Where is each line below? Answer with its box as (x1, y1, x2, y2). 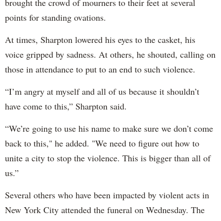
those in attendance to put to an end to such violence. (5, 63, 195, 75)
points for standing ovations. (5, 11, 106, 23)
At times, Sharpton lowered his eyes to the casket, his (5, 33, 195, 45)
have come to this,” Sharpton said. (5, 100, 127, 112)
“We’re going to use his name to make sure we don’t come (5, 122, 213, 134)
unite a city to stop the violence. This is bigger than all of (5, 151, 211, 164)
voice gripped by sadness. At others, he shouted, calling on (5, 48, 216, 60)
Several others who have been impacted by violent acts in (5, 188, 209, 201)
